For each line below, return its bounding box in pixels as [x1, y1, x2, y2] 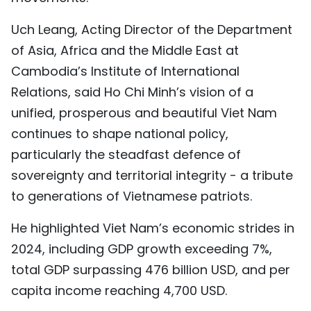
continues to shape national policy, [11, 124, 228, 142]
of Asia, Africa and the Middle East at [11, 41, 239, 59]
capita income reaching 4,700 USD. [11, 281, 227, 299]
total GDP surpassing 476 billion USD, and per [11, 260, 290, 278]
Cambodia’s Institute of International [11, 62, 239, 80]
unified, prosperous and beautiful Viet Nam [11, 103, 277, 121]
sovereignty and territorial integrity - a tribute [11, 166, 293, 184]
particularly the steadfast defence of [11, 145, 241, 163]
